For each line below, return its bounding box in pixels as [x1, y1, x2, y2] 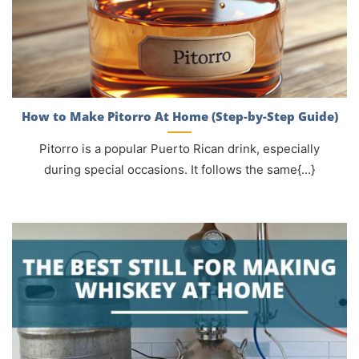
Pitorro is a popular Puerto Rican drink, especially [39, 142, 320, 157]
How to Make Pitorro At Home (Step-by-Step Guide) [21, 107, 338, 124]
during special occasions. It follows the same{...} [44, 163, 315, 178]
